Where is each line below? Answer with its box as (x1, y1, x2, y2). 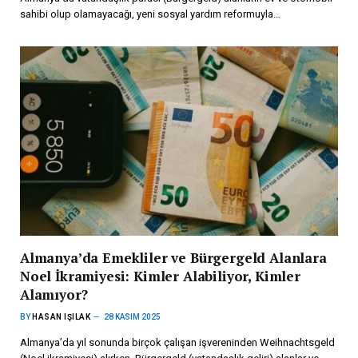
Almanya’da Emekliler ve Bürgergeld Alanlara (20, 249, 327, 268)
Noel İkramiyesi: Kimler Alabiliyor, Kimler (20, 267, 300, 286)
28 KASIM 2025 (104, 312, 161, 322)
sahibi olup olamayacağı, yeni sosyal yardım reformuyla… (20, 8, 280, 21)
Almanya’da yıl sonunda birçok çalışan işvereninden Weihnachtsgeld (20, 336, 335, 349)
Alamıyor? (20, 285, 88, 304)
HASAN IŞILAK (32, 312, 90, 322)
